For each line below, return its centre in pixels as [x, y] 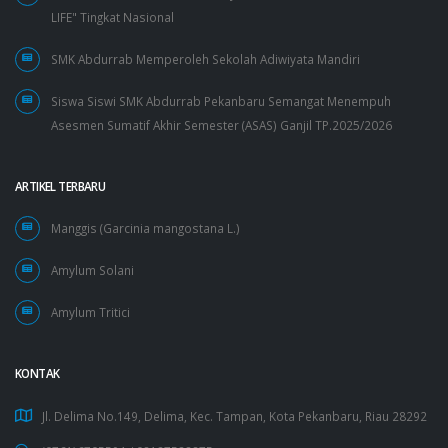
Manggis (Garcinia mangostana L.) [145, 228]
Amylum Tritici [90, 312]
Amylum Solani [92, 270]
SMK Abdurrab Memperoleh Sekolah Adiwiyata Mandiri [205, 59]
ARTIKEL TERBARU [60, 186]
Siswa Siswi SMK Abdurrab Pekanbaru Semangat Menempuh [221, 101]
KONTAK [37, 373]
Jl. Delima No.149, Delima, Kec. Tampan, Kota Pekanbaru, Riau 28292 [234, 416]
